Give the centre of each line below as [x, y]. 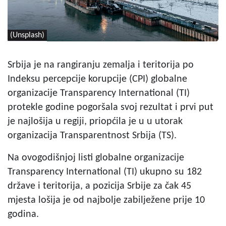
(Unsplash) [27, 35]
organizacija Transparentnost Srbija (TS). [92, 135]
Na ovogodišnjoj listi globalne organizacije [96, 158]
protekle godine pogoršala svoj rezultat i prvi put [110, 107]
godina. [23, 214]
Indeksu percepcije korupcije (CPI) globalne [97, 79]
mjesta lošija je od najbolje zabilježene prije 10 [106, 200]
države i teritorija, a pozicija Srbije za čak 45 [99, 186]
